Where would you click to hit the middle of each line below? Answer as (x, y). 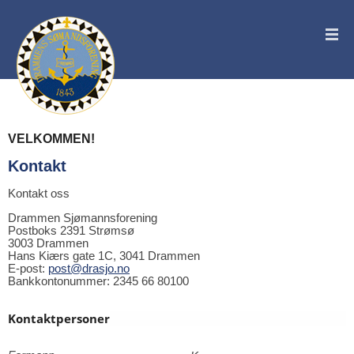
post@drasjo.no (89, 268)
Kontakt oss (39, 193)
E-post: (28, 268)
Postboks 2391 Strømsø (71, 230)
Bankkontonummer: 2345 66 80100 (98, 281)
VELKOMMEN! (51, 138)
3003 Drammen (48, 243)
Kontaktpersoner (59, 319)
